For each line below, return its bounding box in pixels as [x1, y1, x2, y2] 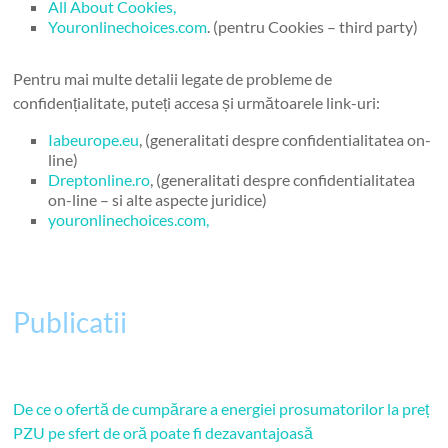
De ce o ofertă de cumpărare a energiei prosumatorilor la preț [13, 399, 430, 418]
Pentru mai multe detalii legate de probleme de [13, 69, 333, 88]
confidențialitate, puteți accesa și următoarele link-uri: [13, 93, 381, 112]
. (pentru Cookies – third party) [207, 17, 419, 36]
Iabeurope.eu [48, 130, 140, 149]
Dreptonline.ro [48, 170, 151, 189]
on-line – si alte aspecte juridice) [48, 190, 268, 209]
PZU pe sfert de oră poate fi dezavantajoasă [13, 423, 314, 442]
